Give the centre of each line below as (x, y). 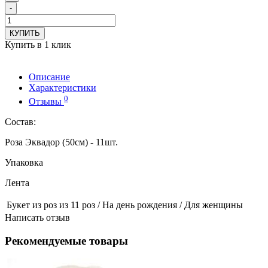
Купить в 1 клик (38, 45)
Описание (49, 77)
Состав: (20, 121)
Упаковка (24, 162)
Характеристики (63, 88)
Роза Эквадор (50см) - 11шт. (61, 142)
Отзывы (46, 101)
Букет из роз (32, 205)
